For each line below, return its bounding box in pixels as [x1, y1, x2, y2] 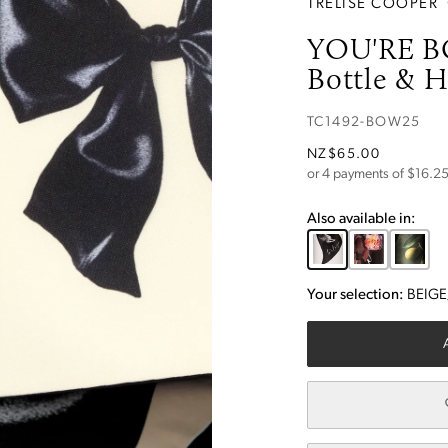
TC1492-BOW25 [307, 114, 421, 130]
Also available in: [307, 211, 416, 227]
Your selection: [307, 287, 404, 303]
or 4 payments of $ [307, 166, 415, 182]
